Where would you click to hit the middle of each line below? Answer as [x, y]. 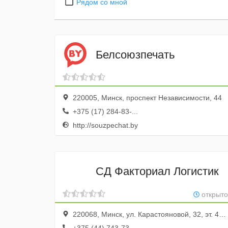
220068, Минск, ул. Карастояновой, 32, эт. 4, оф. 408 [145, 214]
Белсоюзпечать [135, 54]
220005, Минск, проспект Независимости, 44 [146, 98]
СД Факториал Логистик [157, 171]
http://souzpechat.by [104, 125]
